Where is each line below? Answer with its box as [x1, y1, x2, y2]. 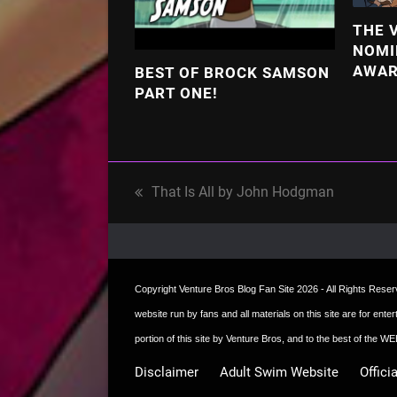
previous [135, 195, 188, 213]
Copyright [135, 283, 179, 294]
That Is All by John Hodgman [152, 183, 334, 200]
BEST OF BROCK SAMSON [135, 63, 330, 82]
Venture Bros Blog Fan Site [179, 283, 294, 294]
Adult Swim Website [220, 363, 339, 380]
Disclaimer [135, 363, 198, 380]
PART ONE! [135, 83, 218, 102]
